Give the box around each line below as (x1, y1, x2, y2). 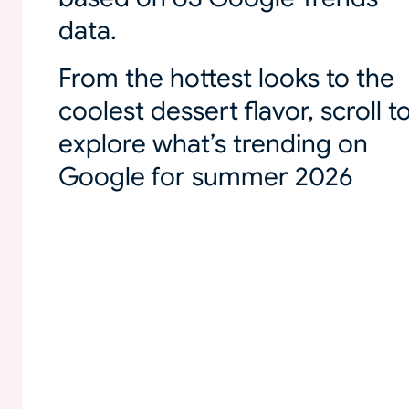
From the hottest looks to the (58, 62, 394, 94)
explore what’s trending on (58, 128, 368, 160)
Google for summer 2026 (58, 161, 353, 193)
